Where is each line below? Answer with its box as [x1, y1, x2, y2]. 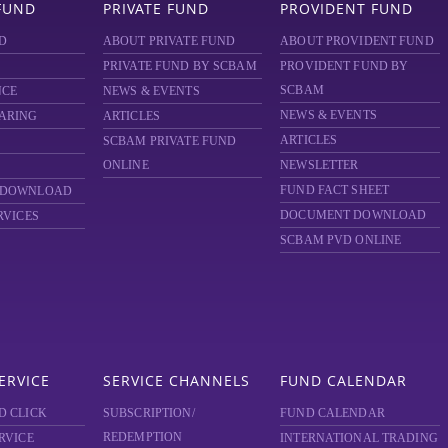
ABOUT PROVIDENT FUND [280, 33, 434, 48]
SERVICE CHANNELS [102, 370, 250, 390]
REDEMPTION [102, 429, 183, 444]
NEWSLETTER [280, 157, 359, 172]
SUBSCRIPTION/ [102, 405, 195, 420]
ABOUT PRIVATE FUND [102, 33, 236, 48]
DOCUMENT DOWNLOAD [280, 207, 427, 222]
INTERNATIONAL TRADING [280, 430, 438, 445]
